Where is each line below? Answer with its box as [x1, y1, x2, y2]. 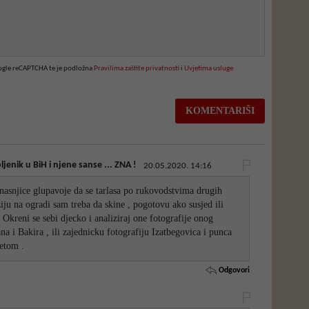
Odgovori [216, 266, 250, 275]
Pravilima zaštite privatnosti [93, 65, 179, 72]
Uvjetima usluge [183, 65, 233, 72]
